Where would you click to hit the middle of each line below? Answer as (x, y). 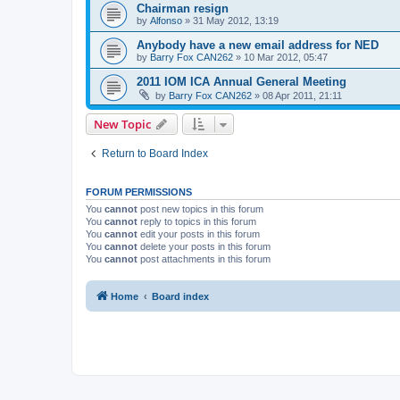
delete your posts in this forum (204, 246)
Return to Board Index (155, 154)
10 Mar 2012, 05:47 (286, 57)
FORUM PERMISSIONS (139, 192)
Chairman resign (183, 8)
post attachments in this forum (204, 259)
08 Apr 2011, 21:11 (302, 96)
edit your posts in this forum (199, 234)
